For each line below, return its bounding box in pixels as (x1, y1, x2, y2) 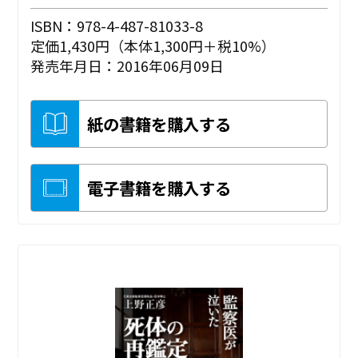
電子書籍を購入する (87, 176, 232, 201)
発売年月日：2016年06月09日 (30, 55, 225, 77)
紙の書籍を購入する (87, 112, 232, 137)
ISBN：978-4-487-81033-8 (30, 15, 204, 37)
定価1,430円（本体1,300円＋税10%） (30, 35, 276, 57)
